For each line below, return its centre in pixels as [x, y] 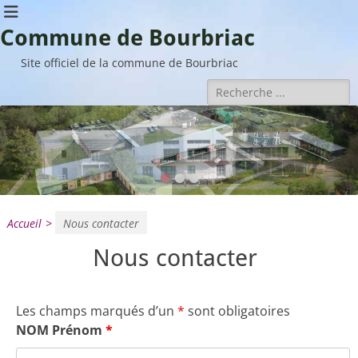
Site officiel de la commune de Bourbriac [129, 63]
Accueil [24, 223]
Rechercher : [247, 88]
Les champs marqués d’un [97, 311]
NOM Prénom [61, 330]
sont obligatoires [237, 311]
